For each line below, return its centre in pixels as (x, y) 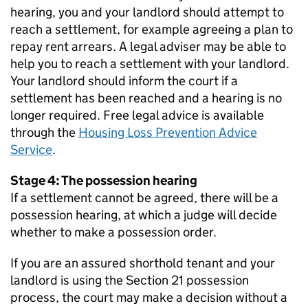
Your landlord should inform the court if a (124, 81)
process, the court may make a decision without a (149, 297)
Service (31, 150)
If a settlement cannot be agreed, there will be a (144, 198)
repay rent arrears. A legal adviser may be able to (148, 46)
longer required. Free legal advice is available (137, 115)
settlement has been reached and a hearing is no (146, 98)
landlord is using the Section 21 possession (130, 280)
